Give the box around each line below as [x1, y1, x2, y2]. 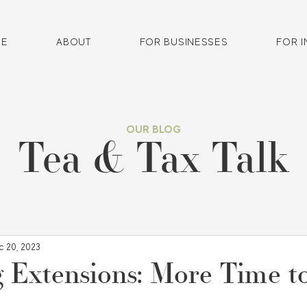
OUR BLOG [126, 123, 181, 136]
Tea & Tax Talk [18, 142, 289, 183]
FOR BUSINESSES [139, 36, 228, 47]
